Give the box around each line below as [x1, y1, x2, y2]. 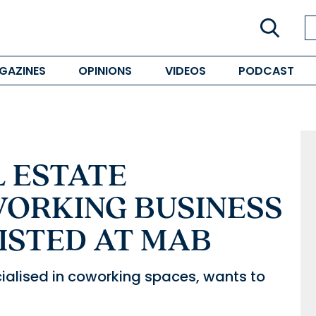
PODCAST [238, 62, 294, 79]
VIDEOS [164, 62, 206, 79]
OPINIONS [78, 62, 133, 79]
